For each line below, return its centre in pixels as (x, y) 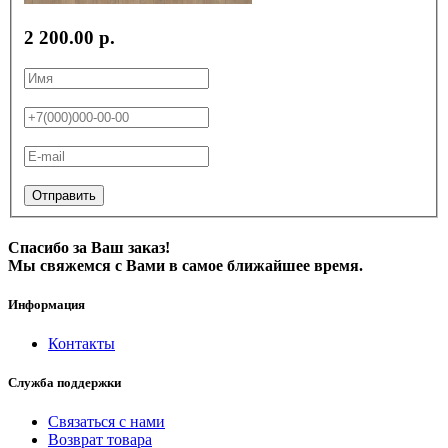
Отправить (64, 195)
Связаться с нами (106, 422)
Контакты (81, 344)
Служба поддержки (64, 383)
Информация (46, 304)
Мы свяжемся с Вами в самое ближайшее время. (185, 265)
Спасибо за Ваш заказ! (89, 247)
